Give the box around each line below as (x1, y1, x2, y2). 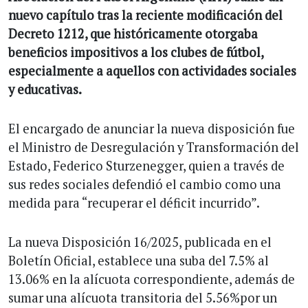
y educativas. (8, 80, 82, 98)
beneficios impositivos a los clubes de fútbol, (8, 43, 263, 60)
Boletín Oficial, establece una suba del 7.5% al (8, 252, 269, 269)
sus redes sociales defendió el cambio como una (8, 175, 281, 192)
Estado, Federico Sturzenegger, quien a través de (8, 157, 285, 174)
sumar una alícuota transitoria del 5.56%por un (8, 289, 277, 306)
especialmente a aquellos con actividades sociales (8, 62, 296, 79)
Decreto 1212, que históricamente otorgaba (8, 25, 258, 42)
